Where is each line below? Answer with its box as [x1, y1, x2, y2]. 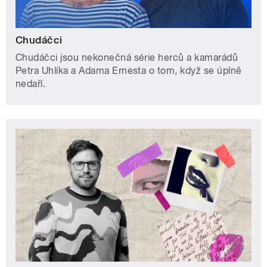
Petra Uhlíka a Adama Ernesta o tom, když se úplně [15, 64, 242, 76]
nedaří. [15, 77, 46, 89]
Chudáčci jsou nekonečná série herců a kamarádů [15, 51, 238, 63]
